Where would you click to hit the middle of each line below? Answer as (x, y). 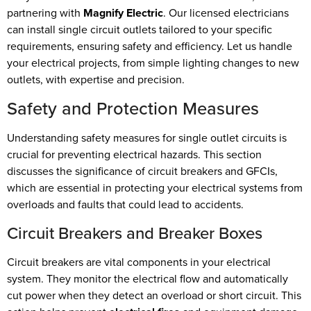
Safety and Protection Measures (133, 109)
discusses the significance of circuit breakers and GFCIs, (142, 171)
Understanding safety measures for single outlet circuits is (147, 138)
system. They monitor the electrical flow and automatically (148, 278)
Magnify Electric (123, 12)
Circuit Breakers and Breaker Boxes (135, 233)
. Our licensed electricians (226, 12)
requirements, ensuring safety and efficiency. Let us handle (150, 46)
